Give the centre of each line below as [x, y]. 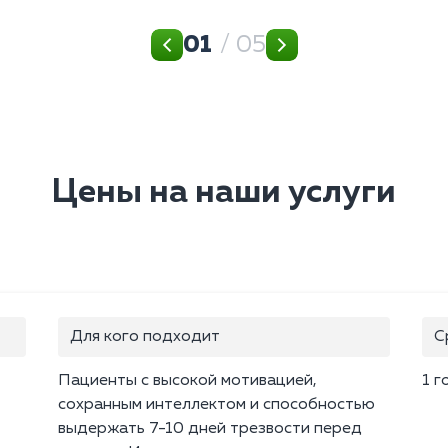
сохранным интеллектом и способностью [216, 405]
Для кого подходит [145, 337]
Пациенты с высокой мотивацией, [187, 381]
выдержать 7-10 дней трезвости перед [210, 429]
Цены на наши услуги [224, 193]
